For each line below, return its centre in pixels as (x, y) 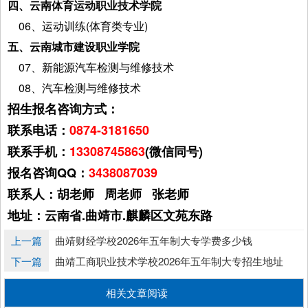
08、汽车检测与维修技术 (74, 87)
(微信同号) (174, 151)
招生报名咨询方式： (63, 108)
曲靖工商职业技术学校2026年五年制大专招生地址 (169, 261)
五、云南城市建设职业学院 (74, 46)
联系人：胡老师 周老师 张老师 (98, 194)
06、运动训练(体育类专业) (78, 25)
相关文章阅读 (137, 292)
